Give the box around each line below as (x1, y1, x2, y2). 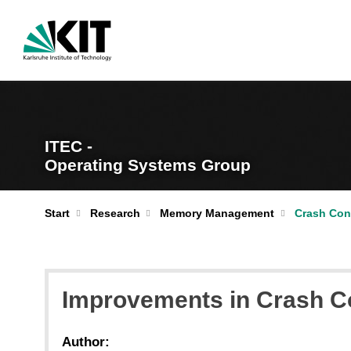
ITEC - (45, 136, 92, 156)
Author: (62, 334, 110, 349)
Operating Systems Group (45, 155, 251, 175)
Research (89, 207, 140, 219)
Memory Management (160, 207, 274, 219)
